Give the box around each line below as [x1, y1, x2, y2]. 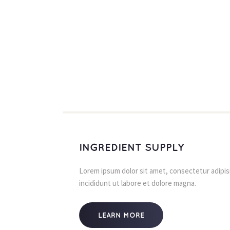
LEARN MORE [98, 212, 144, 219]
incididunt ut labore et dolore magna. [79, 178, 196, 188]
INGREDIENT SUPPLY [79, 143, 184, 152]
